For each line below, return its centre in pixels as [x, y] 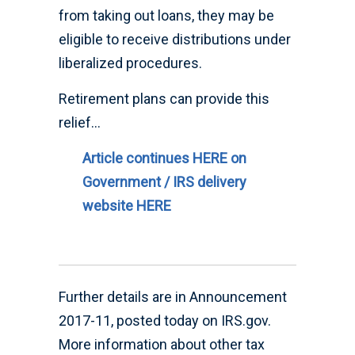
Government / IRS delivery [164, 182]
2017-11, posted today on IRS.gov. [165, 321]
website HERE [127, 206]
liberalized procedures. [130, 63]
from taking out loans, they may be [166, 16]
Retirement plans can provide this [164, 99]
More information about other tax [162, 345]
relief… [80, 123]
